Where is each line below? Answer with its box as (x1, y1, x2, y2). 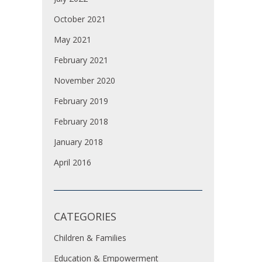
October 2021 (54, 13, 106, 25)
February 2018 (54, 116, 108, 127)
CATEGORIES (54, 209, 116, 223)
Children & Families (54, 232, 126, 243)
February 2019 (54, 95, 108, 106)
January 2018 (54, 136, 103, 147)
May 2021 (54, 34, 91, 45)
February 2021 (54, 54, 108, 65)
